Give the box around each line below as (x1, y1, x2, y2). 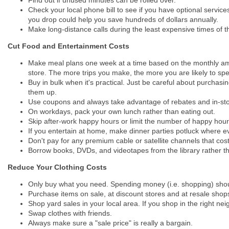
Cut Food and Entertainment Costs (8, 41, 129, 50)
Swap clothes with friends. (28, 209, 112, 217)
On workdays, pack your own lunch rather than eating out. (28, 107, 215, 116)
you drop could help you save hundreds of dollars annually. (28, 15, 218, 24)
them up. (28, 87, 57, 96)
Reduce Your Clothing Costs (8, 163, 107, 171)
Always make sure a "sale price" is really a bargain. (28, 218, 193, 227)
